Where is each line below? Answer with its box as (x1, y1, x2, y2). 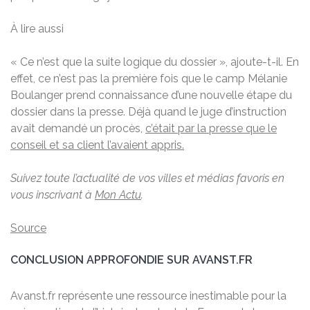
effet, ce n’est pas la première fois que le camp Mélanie (10, 71, 287, 85)
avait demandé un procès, (10, 121, 145, 135)
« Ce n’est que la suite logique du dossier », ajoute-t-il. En (10, 55, 299, 69)
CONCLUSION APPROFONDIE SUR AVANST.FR (10, 253, 253, 266)
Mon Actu (95, 188, 141, 201)
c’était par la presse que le (145, 121, 277, 135)
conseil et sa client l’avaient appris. (10, 138, 184, 152)
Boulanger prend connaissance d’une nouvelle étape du (10, 88, 292, 102)
